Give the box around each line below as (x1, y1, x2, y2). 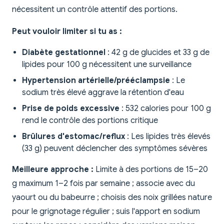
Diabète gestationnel (22, 47, 105, 58)
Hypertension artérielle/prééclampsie (22, 75, 170, 86)
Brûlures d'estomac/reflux (22, 131, 125, 142)
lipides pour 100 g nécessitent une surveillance (22, 59, 191, 70)
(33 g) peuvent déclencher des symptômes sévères (22, 143, 207, 154)
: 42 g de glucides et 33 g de (105, 47, 209, 58)
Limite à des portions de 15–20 (93, 164, 208, 175)
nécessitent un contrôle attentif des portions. (12, 4, 177, 15)
